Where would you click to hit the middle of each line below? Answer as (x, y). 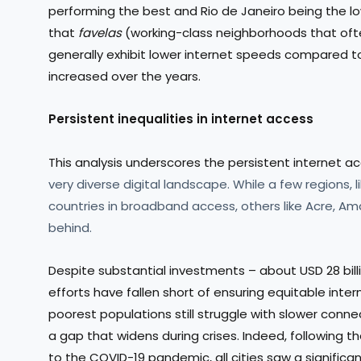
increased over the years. (124, 77)
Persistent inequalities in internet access (181, 119)
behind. (70, 227)
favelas (102, 33)
